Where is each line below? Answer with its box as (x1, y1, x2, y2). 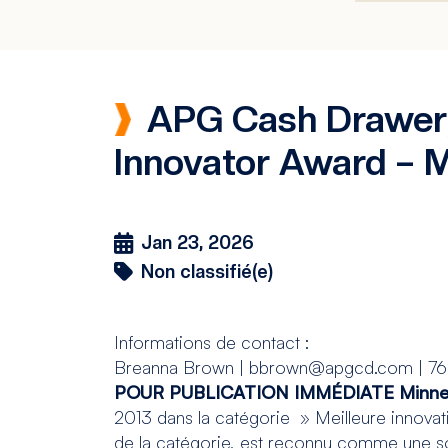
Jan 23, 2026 (141, 231, 254, 253)
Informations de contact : (114, 330, 309, 353)
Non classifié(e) (141, 260, 273, 282)
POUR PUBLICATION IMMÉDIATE (114, 380, 394, 403)
